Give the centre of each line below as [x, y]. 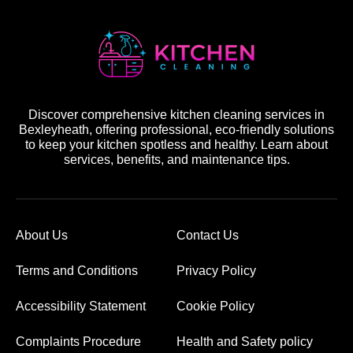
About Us [42, 236]
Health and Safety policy [245, 342]
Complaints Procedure [78, 342]
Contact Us [208, 236]
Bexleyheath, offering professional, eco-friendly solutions [176, 130]
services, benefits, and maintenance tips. [176, 160]
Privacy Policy [216, 271]
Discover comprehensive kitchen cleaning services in [176, 115]
